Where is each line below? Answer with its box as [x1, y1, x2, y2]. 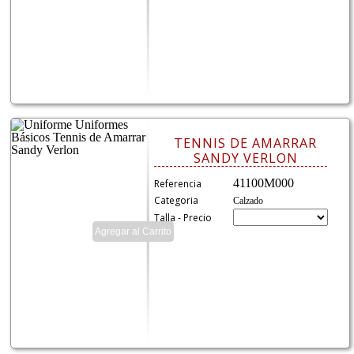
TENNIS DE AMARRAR [174, 134, 318, 152]
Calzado [233, 194, 264, 206]
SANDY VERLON [193, 149, 298, 167]
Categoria [154, 193, 199, 207]
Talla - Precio [154, 210, 213, 224]
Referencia [154, 176, 202, 190]
